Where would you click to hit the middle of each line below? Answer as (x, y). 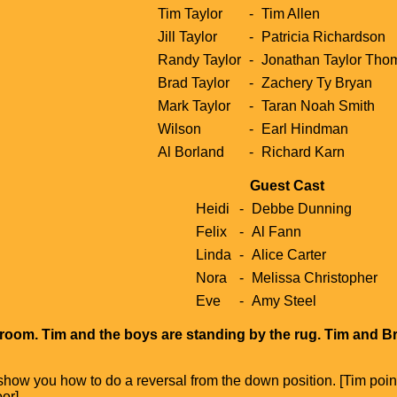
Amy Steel (284, 300)
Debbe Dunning (302, 208)
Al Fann (277, 231)
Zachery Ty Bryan (316, 82)
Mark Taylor (194, 105)
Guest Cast (287, 185)
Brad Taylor (193, 82)
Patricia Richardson (323, 36)
